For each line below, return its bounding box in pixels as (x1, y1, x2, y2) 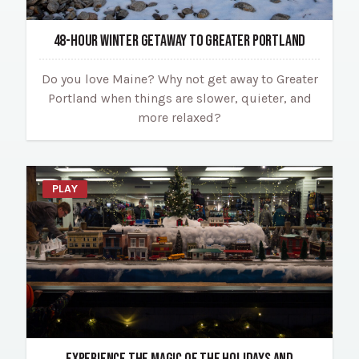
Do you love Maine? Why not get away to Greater (41, 71, 318, 87)
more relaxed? (138, 109, 221, 125)
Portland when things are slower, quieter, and (47, 90, 312, 106)
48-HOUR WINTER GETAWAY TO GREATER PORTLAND (53, 30, 306, 50)
